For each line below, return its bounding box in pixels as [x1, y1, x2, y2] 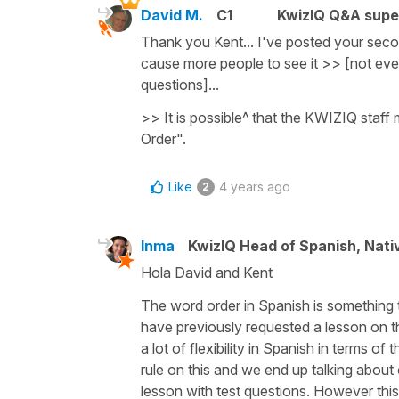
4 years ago [219, 178, 290, 194]
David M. [141, 5, 203, 24]
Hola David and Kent [141, 263, 273, 281]
